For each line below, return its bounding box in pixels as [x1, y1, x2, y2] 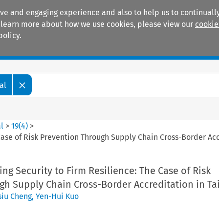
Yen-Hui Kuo [35, 191, 79, 201]
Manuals [22, 44, 53, 55]
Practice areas [84, 44, 136, 55]
